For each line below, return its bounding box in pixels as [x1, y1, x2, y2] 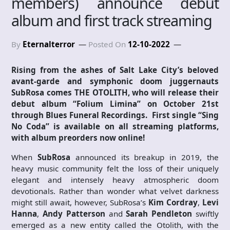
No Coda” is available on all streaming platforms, [11, 121, 219, 132]
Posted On [88, 39, 128, 50]
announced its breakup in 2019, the [70, 152, 219, 163]
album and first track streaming [11, 10, 212, 31]
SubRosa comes [11, 87, 74, 98]
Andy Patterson [42, 208, 109, 219]
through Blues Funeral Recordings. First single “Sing [11, 110, 219, 121]
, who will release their [127, 87, 219, 98]
